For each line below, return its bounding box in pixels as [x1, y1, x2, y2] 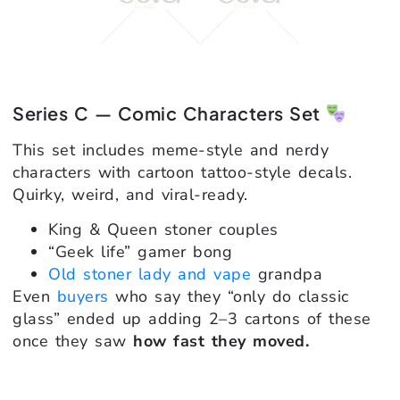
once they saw [12, 330, 133, 353]
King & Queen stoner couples [48, 219, 279, 241]
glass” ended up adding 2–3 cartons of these [12, 308, 371, 330]
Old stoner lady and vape [48, 263, 251, 286]
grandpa [251, 263, 322, 286]
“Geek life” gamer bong [48, 241, 232, 263]
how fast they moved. [133, 330, 309, 353]
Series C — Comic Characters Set [12, 101, 326, 124]
